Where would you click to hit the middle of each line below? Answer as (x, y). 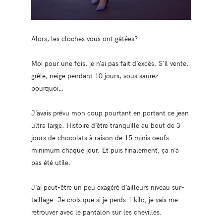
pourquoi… (47, 87)
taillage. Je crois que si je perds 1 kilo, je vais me (104, 199)
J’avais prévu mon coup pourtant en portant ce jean (110, 112)
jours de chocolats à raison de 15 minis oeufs (100, 137)
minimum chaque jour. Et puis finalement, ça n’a (105, 149)
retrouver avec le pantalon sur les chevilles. (96, 211)
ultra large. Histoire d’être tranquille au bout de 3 (106, 125)
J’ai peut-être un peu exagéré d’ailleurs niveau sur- (108, 187)
